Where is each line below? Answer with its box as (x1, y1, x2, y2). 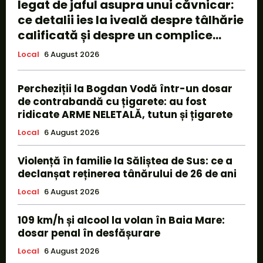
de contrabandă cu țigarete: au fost (18, 94, 207, 109)
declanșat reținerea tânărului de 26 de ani (18, 166, 237, 181)
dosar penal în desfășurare (18, 225, 160, 240)
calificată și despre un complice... (18, 26, 221, 43)
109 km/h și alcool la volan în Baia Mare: (18, 213, 225, 227)
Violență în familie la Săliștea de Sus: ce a (18, 153, 232, 168)
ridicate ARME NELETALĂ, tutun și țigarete (18, 107, 232, 122)
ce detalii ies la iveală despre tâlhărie (18, 11, 244, 28)
